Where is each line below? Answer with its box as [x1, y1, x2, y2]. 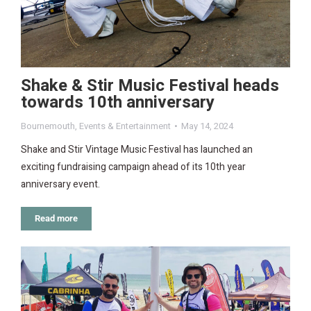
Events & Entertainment [79, 119, 171, 133]
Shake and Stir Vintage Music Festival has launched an [21, 142, 253, 157]
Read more [35, 212, 78, 224]
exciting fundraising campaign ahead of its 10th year [21, 159, 246, 174]
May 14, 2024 [181, 119, 233, 133]
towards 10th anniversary [21, 90, 215, 115]
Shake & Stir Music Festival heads [21, 73, 279, 98]
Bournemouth [21, 119, 75, 133]
